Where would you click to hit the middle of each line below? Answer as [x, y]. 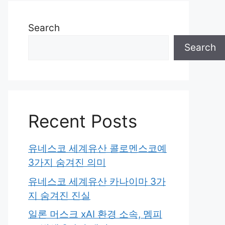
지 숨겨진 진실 [59, 195]
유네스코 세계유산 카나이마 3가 [97, 181]
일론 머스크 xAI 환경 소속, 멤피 [95, 214]
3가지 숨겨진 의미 [67, 162]
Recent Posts [83, 121]
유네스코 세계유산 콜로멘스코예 [97, 148]
